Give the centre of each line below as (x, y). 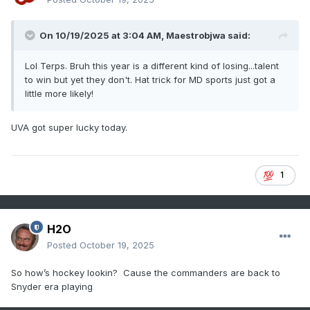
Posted (63, 245)
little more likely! (59, 94)
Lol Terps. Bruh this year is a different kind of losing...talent (152, 66)
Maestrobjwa (196, 36)
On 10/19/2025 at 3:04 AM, (103, 36)
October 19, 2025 (117, 245)
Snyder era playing (52, 287)
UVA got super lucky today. (69, 128)
